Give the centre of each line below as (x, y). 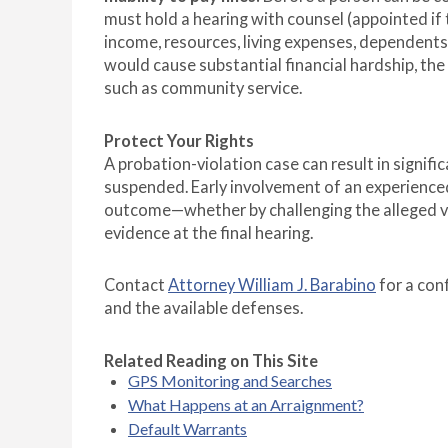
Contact (136, 285)
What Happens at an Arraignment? (246, 405)
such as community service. (203, 88)
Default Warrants (187, 429)
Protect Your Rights (179, 141)
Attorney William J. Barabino (272, 285)
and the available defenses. (203, 308)
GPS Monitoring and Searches (230, 381)
